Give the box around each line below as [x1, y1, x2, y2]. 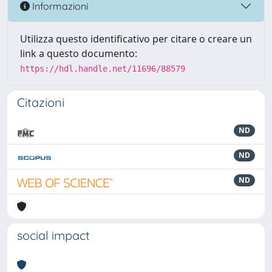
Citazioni [17, 95, 64, 110]
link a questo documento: [20, 47, 137, 60]
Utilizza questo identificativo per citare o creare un [20, 32, 252, 46]
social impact [17, 228, 90, 243]
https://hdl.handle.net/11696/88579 [20, 64, 185, 73]
